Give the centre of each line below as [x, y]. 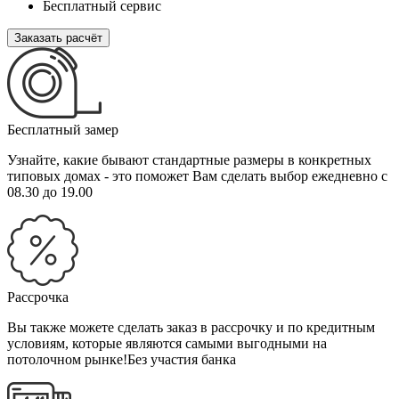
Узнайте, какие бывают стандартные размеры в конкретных [189, 160]
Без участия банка [182, 360]
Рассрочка [38, 297]
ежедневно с [350, 176]
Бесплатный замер [63, 130]
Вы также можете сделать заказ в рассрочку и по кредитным [191, 328]
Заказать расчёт [58, 38]
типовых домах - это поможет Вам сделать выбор [159, 176]
